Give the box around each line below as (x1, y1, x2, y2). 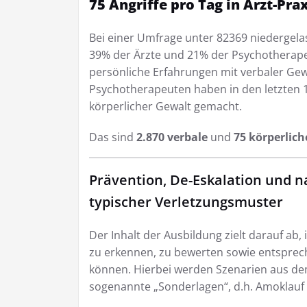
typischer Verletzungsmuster (89, 192, 283, 211)
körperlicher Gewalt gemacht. (89, 98, 242, 114)
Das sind (89, 129, 136, 145)
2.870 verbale (136, 129, 208, 145)
